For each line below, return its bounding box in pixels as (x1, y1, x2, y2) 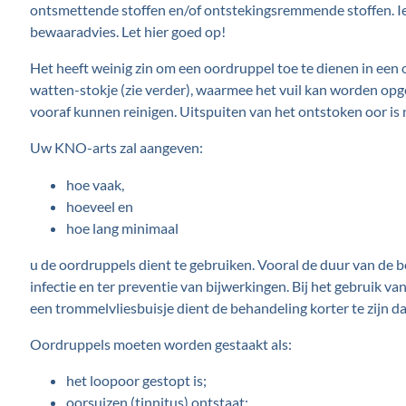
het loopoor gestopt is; (65, 372, 207, 390)
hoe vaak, (65, 175, 124, 193)
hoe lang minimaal (65, 218, 179, 237)
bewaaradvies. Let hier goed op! (29, 22, 226, 40)
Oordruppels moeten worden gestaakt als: (29, 335, 292, 353)
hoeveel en (65, 197, 133, 215)
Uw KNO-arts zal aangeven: (29, 139, 203, 157)
